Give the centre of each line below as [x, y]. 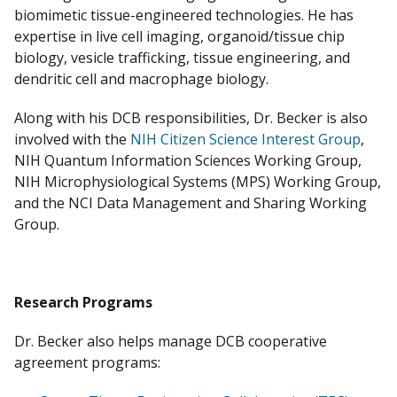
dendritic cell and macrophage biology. [141, 78]
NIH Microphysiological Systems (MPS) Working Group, [198, 181]
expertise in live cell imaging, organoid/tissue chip [179, 36]
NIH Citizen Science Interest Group [245, 139]
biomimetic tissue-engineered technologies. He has [184, 15]
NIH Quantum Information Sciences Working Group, [188, 160]
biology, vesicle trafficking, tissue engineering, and [182, 57]
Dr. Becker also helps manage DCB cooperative [171, 341]
